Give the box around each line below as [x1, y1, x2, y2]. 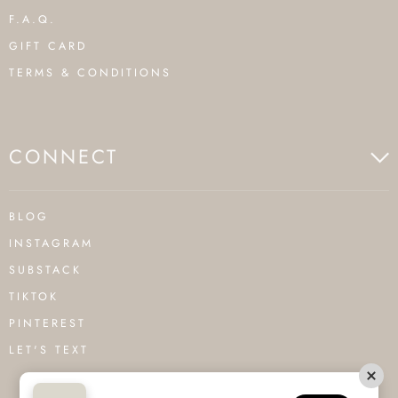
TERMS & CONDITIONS [9, 65, 171, 81]
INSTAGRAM [9, 235, 93, 251]
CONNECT [9, 142, 118, 171]
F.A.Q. [9, 12, 56, 28]
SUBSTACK [9, 262, 82, 278]
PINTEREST [9, 315, 86, 331]
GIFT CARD [9, 38, 87, 54]
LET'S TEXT [9, 342, 89, 358]
